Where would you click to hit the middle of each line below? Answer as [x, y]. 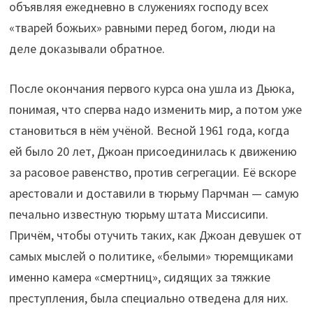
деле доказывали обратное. [87, 49]
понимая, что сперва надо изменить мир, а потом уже [155, 110]
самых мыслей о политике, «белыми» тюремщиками [151, 256]
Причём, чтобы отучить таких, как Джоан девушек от [155, 235]
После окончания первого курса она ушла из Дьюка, [151, 89]
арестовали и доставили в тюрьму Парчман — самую [154, 194]
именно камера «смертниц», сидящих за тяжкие [139, 277]
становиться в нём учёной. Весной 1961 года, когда [149, 131]
